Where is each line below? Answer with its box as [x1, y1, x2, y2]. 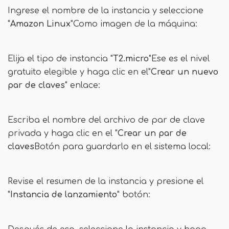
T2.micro [113, 54, 149, 63]
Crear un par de [118, 129, 187, 138]
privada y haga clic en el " [8, 129, 118, 138]
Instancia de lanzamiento [10, 190, 117, 199]
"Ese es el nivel [149, 54, 210, 63]
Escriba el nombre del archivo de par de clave [8, 116, 205, 125]
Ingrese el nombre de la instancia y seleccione [8, 6, 203, 15]
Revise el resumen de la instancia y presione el [8, 177, 203, 186]
